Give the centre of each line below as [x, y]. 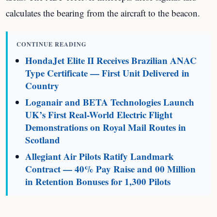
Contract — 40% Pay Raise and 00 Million [111, 169]
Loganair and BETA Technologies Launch [110, 102]
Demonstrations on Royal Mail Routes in [106, 127]
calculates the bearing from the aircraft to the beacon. [103, 13]
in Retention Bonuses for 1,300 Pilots [98, 181]
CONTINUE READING [52, 44]
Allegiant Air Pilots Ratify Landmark [100, 156]
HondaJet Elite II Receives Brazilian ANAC [111, 60]
